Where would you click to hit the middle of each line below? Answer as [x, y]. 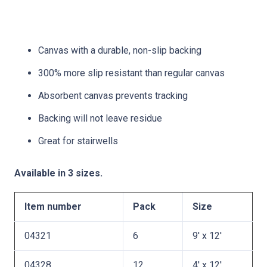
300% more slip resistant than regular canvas [131, 73]
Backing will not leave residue [100, 118]
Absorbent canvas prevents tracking [113, 95]
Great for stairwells [78, 141]
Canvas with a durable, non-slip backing [120, 50]
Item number [53, 206]
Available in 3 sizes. [58, 173]
